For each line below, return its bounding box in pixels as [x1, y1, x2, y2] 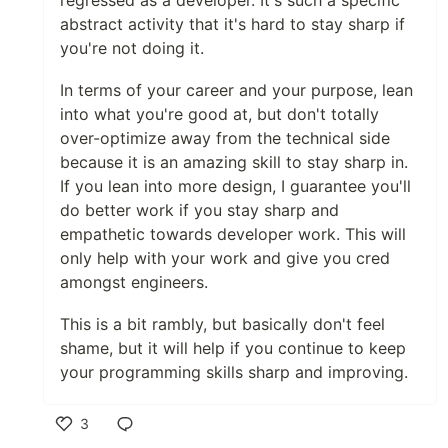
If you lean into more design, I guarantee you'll [60, 176, 411, 197]
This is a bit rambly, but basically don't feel [60, 314, 385, 335]
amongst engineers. [60, 272, 208, 293]
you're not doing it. [60, 38, 204, 59]
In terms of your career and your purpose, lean [60, 80, 413, 101]
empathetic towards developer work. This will [60, 224, 406, 245]
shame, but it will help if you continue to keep [60, 338, 406, 359]
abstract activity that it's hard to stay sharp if [60, 14, 405, 35]
